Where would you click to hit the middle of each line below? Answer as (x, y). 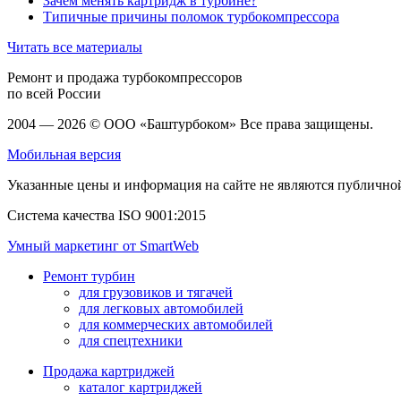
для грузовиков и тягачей (156, 293)
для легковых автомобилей (161, 309)
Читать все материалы (75, 47)
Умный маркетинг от (73, 246)
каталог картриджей (141, 388)
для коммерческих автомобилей (176, 325)
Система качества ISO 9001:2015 (107, 216)
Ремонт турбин (89, 277)
